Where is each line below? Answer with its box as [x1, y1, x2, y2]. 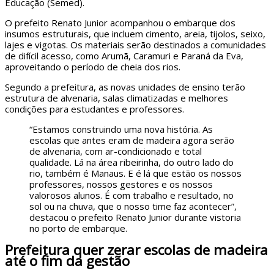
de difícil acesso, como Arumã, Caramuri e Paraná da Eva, [5, 49, 243, 62]
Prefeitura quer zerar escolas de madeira [5, 240, 268, 260]
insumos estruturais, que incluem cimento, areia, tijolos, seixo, [5, 27, 265, 40]
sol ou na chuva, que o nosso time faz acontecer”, [29, 199, 237, 212]
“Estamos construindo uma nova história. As [29, 122, 213, 135]
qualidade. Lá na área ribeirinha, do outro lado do [29, 155, 234, 168]
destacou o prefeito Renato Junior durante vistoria [29, 210, 241, 223]
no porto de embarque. [29, 221, 127, 234]
